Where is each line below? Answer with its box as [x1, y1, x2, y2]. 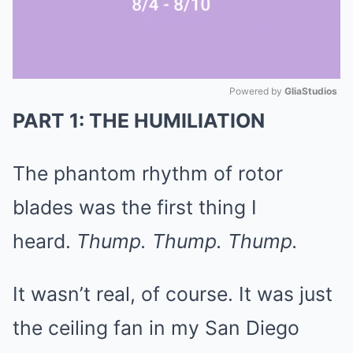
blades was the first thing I [13, 195, 257, 219]
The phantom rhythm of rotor [13, 161, 283, 185]
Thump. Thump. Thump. [76, 229, 298, 253]
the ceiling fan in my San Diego [13, 315, 299, 340]
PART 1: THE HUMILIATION [13, 108, 265, 132]
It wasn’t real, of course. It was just [13, 281, 333, 306]
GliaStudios [284, 84, 337, 97]
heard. [13, 229, 76, 253]
